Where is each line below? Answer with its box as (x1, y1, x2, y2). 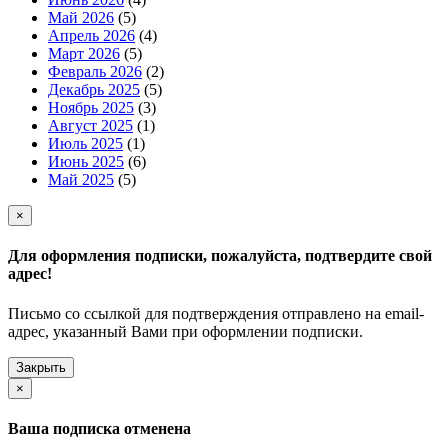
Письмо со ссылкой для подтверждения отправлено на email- (8, 304, 424, 322)
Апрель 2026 (48, 27, 135, 45)
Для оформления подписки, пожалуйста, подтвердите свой (8, 247, 432, 265)
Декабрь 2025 (48, 81, 140, 99)
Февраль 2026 (48, 63, 142, 81)
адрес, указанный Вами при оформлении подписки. (8, 322, 363, 340)
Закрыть (16, 359, 66, 375)
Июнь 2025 (48, 153, 124, 171)
